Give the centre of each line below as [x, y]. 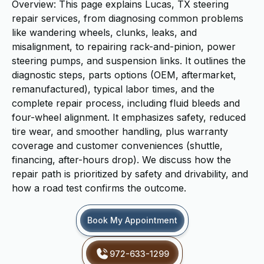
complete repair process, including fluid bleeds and [126, 103]
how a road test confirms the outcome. [99, 188]
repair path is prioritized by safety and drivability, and [130, 174]
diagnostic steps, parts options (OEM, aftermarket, [124, 75]
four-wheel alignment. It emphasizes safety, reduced [129, 117]
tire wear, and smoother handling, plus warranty [120, 131]
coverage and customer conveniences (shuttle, [117, 146]
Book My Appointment [132, 220]
